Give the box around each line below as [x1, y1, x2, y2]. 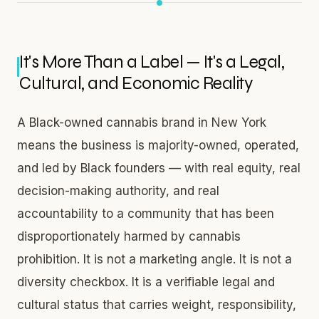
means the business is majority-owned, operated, [17, 137, 299, 152]
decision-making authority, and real [17, 183, 219, 198]
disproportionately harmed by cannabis [17, 229, 241, 244]
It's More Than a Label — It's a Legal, [19, 51, 285, 73]
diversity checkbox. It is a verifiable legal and [17, 274, 275, 289]
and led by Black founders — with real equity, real [17, 160, 300, 175]
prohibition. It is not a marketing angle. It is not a [17, 251, 292, 266]
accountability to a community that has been [17, 206, 274, 221]
